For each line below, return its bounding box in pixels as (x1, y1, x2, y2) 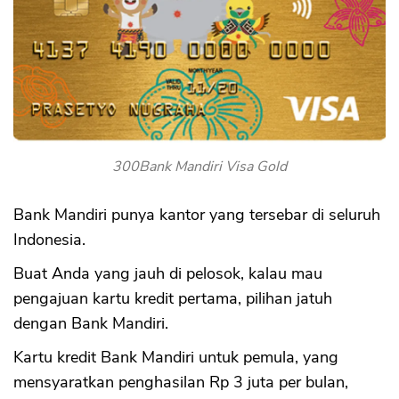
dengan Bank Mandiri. (13, 312, 168, 334)
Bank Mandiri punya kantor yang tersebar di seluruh (13, 203, 380, 225)
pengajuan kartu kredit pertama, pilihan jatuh (13, 287, 332, 309)
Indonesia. (13, 228, 85, 250)
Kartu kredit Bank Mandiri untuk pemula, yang (13, 346, 338, 368)
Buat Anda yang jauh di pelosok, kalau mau (13, 262, 322, 284)
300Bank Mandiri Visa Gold (112, 156, 287, 176)
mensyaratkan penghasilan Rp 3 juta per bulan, (13, 370, 348, 393)
